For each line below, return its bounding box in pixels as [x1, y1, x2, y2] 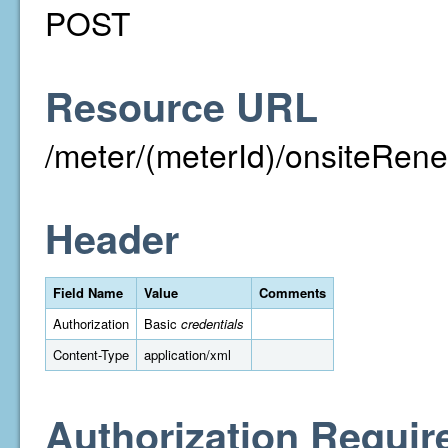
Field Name [53, 283, 123, 302]
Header [45, 210, 179, 266]
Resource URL [45, 78, 318, 134]
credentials [181, 314, 244, 333]
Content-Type [53, 345, 129, 364]
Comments [259, 283, 326, 302]
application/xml [144, 345, 231, 364]
